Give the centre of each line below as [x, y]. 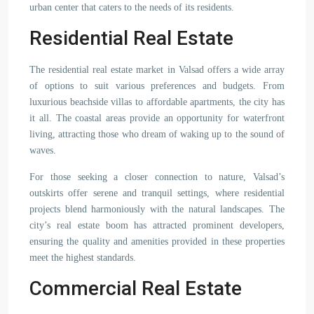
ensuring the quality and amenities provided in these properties [157, 241]
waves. [43, 150]
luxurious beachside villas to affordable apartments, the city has [157, 102]
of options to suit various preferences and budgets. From [157, 86]
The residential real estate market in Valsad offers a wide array [157, 70]
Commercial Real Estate [136, 288]
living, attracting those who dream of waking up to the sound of [157, 134]
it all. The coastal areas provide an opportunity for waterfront [157, 118]
